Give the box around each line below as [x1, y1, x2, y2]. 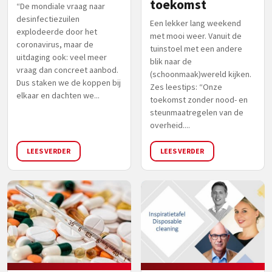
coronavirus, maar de [16, 38, 93, 50]
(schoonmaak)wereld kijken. [150, 68, 251, 80]
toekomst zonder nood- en [150, 93, 248, 105]
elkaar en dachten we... [16, 89, 100, 101]
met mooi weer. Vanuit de [150, 30, 242, 41]
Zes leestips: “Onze [150, 81, 222, 92]
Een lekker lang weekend [150, 17, 241, 29]
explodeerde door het [16, 25, 97, 37]
